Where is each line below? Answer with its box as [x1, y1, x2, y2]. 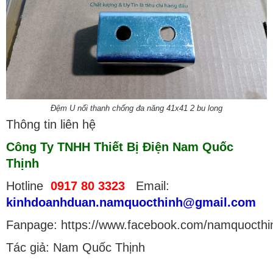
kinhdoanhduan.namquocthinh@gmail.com [6, 196, 256, 210]
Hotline [6, 179, 51, 193]
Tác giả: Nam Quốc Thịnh [6, 241, 145, 255]
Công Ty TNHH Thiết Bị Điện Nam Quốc [6, 140, 233, 154]
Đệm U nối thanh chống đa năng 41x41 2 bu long [51, 104, 222, 113]
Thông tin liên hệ [6, 118, 96, 132]
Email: [125, 179, 169, 193]
